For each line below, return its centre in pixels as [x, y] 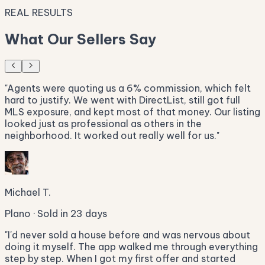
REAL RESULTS [39, 12]
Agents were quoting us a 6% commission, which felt [129, 88]
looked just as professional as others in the [103, 123]
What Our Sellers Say [80, 39]
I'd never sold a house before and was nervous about [129, 235]
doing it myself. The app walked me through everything [131, 246]
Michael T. [28, 192]
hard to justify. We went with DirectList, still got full [122, 100]
